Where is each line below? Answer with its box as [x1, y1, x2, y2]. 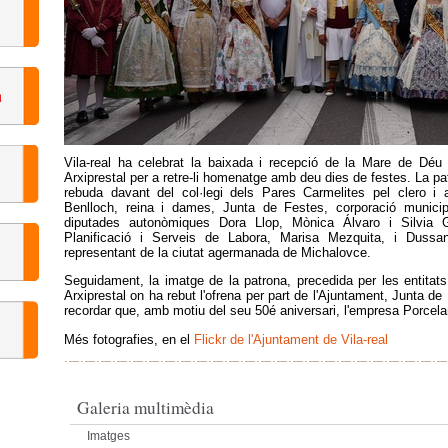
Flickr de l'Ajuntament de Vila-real [194, 331, 388, 347]
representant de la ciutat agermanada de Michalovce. [64, 244, 375, 260]
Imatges [87, 428, 130, 443]
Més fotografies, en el [64, 331, 194, 347]
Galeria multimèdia [77, 395, 214, 419]
